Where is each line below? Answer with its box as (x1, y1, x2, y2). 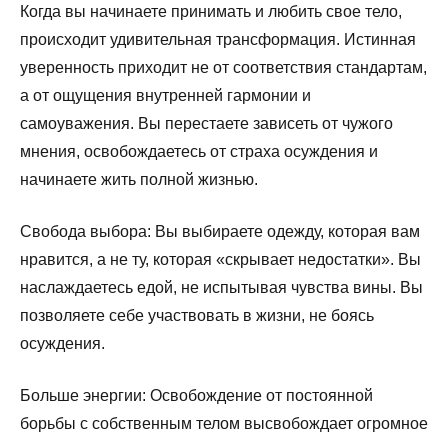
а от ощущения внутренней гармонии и (20, 86, 311, 104)
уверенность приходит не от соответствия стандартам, (20, 58, 427, 76)
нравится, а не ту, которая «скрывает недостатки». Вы (20, 250, 421, 268)
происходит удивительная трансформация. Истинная (20, 30, 416, 48)
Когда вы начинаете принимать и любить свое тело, (20, 2, 402, 20)
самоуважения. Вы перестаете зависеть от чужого (20, 114, 393, 132)
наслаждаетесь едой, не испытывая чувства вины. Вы (20, 278, 423, 296)
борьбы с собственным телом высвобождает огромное (20, 414, 428, 432)
